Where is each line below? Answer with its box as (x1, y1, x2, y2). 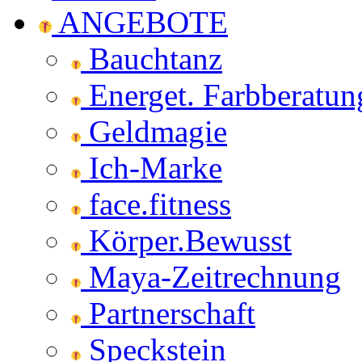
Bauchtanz (81, 41, 222, 76)
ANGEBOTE (52, 5, 228, 40)
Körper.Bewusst (81, 223, 292, 258)
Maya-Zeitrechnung (81, 259, 341, 294)
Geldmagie (81, 114, 227, 149)
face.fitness (81, 187, 231, 221)
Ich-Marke (81, 150, 222, 185)
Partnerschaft (81, 296, 255, 330)
